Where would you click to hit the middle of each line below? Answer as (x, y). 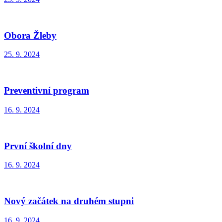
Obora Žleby (30, 35)
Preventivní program (47, 91)
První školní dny (38, 146)
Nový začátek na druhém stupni (69, 201)
